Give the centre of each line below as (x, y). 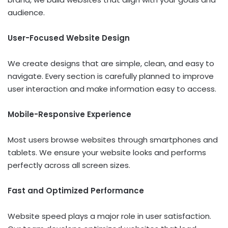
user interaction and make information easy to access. (112, 89)
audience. (26, 12)
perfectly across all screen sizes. (69, 165)
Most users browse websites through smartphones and (113, 139)
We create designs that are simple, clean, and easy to (111, 63)
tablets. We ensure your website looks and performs (107, 152)
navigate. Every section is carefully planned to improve (111, 76)
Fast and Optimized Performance (76, 190)
